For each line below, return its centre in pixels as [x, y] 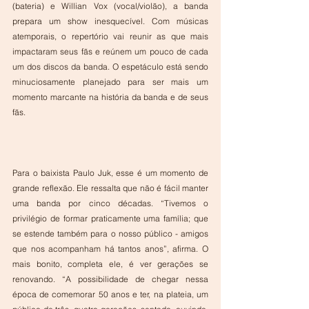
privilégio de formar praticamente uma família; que [110, 219]
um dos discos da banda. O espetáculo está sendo [110, 67]
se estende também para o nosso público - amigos [110, 234]
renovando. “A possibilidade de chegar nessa [110, 279]
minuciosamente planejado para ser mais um [110, 82]
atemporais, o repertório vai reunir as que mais [110, 37]
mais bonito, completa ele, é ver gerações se [110, 264]
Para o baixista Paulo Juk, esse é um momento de [110, 173]
